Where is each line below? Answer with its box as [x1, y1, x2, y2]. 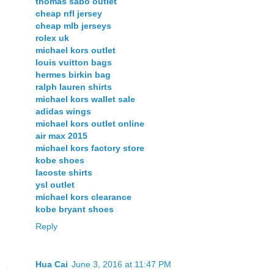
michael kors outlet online [35, 119, 144, 128]
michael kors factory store [35, 143, 144, 153]
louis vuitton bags [35, 57, 112, 67]
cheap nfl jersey [35, 9, 102, 18]
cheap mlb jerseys [35, 21, 111, 31]
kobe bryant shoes [35, 204, 114, 214]
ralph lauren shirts [35, 82, 112, 92]
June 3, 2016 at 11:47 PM [72, 259, 171, 269]
